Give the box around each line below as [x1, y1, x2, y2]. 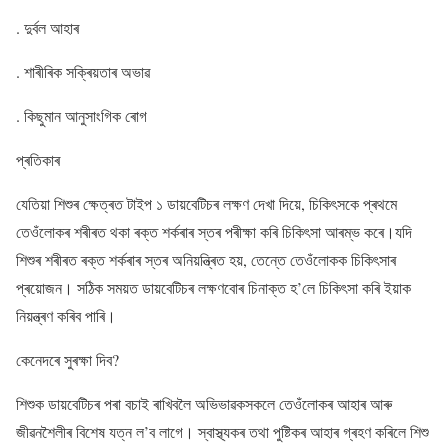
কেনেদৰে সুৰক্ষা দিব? [16, 349, 119, 371]
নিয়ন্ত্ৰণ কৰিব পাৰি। [16, 305, 116, 327]
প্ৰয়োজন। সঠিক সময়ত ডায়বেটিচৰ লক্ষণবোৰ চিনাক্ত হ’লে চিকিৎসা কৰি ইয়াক [16, 277, 411, 299]
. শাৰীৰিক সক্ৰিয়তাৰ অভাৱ [16, 61, 150, 83]
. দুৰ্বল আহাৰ [16, 17, 79, 39]
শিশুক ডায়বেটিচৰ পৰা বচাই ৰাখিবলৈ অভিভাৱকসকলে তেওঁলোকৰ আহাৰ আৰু [16, 393, 392, 415]
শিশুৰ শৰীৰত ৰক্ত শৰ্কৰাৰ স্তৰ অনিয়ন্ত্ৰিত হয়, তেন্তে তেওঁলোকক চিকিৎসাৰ [16, 249, 396, 271]
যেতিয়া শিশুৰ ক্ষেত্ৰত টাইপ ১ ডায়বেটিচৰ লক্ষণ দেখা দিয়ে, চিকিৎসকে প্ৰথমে [16, 193, 397, 215]
